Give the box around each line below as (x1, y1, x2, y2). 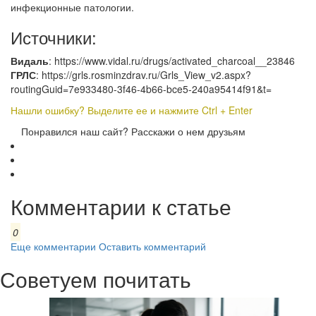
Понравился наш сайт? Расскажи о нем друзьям (21, 124, 245, 138)
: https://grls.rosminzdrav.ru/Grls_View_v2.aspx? (36, 68, 251, 82)
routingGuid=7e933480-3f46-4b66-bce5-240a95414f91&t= (11, 82, 272, 96)
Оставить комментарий (99, 239, 206, 253)
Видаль (11, 54, 49, 68)
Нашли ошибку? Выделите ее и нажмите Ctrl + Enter (11, 103, 253, 117)
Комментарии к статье (11, 191, 231, 221)
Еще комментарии (11, 239, 96, 253)
